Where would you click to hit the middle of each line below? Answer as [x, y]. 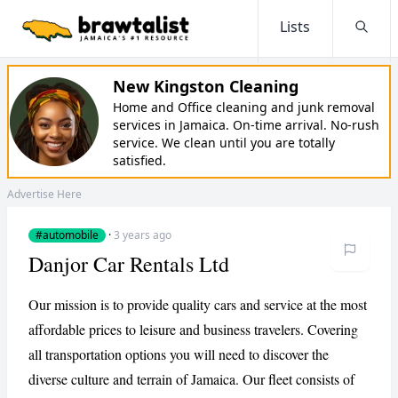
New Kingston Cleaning [206, 86]
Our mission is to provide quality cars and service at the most [198, 304]
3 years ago [143, 235]
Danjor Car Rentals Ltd [129, 264]
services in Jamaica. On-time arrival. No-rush [246, 125]
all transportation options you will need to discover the [179, 354]
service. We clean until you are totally [224, 143]
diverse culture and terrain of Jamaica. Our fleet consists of [191, 379]
